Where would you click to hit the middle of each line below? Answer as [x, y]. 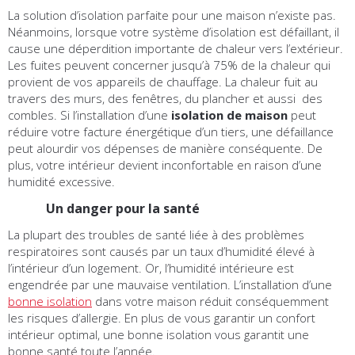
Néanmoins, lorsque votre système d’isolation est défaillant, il [174, 32]
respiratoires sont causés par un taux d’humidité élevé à [161, 252]
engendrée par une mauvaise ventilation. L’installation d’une [170, 285]
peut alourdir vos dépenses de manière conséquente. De [165, 149]
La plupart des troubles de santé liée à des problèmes [156, 235]
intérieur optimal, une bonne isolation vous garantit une [158, 335]
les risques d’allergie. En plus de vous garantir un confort [162, 318]
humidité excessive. [61, 182]
